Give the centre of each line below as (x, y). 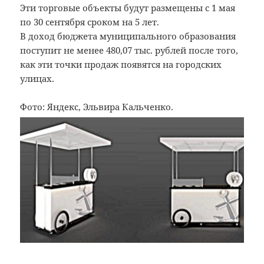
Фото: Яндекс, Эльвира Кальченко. (97, 106)
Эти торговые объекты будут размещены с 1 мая (128, 7)
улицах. (37, 78)
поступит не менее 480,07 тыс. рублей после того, (129, 50)
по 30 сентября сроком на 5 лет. (90, 22)
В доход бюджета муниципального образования (128, 36)
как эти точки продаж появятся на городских (121, 64)
